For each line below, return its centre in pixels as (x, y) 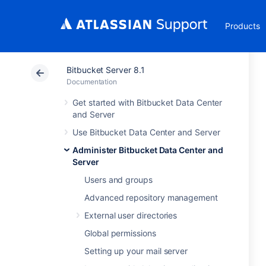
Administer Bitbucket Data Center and (148, 150)
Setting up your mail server (136, 251)
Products (243, 26)
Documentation (92, 82)
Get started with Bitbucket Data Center (148, 102)
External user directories (131, 215)
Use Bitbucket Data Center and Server (146, 132)
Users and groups (118, 180)
